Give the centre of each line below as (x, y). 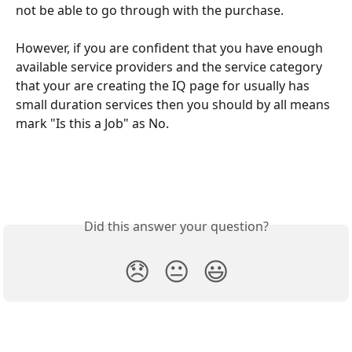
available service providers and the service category (170, 67)
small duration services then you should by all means (174, 105)
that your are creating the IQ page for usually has (164, 86)
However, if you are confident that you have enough (171, 48)
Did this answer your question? (176, 226)
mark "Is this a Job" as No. (92, 124)
